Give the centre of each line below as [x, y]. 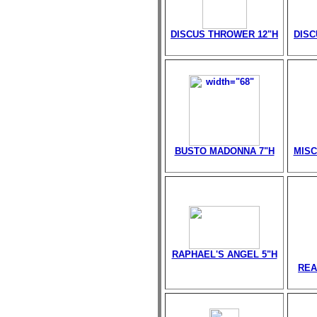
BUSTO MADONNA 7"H [224, 151]
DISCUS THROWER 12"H [224, 34]
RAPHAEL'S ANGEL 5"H [224, 254]
